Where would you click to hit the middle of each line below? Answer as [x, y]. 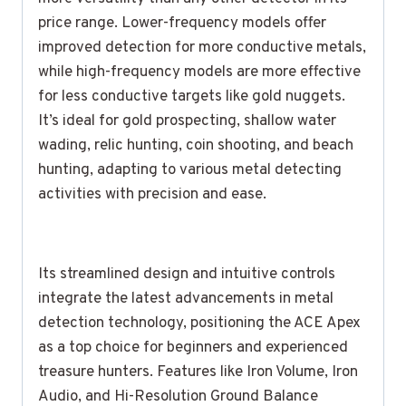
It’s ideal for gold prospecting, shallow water [187, 121]
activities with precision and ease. [152, 194]
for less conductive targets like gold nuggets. [192, 97]
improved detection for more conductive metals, [202, 48]
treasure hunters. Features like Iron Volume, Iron [198, 372]
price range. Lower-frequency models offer [182, 23]
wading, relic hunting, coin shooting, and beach [196, 145]
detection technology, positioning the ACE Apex [199, 323]
